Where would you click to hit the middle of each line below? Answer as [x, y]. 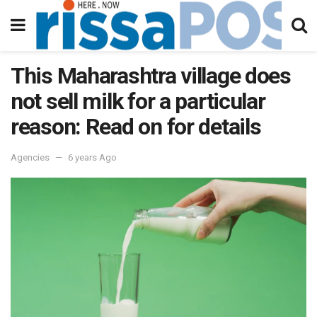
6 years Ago [92, 157]
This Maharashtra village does [151, 76]
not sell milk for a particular [138, 101]
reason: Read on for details [136, 127]
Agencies [30, 157]
